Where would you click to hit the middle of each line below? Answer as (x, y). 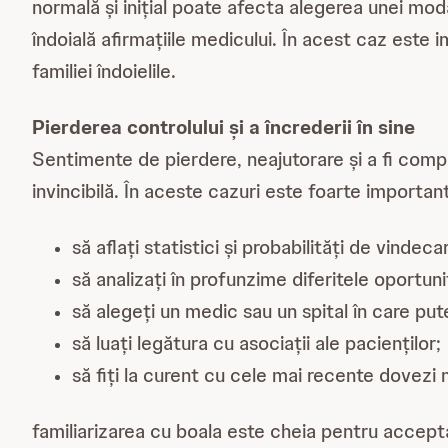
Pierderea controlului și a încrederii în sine (223, 127)
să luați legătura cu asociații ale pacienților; (256, 343)
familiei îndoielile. (104, 71)
